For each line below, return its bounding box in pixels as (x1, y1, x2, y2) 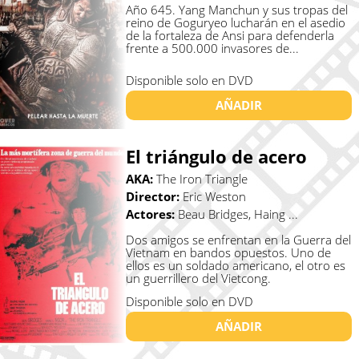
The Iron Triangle (155, 170, 248, 187)
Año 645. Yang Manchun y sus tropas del (125, 2, 348, 18)
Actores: (125, 205, 178, 222)
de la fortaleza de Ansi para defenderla (125, 27, 334, 44)
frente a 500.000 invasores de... (125, 40, 299, 57)
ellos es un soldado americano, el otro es (125, 256, 345, 273)
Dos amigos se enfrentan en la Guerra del (125, 231, 351, 248)
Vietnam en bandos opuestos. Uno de (125, 244, 331, 260)
